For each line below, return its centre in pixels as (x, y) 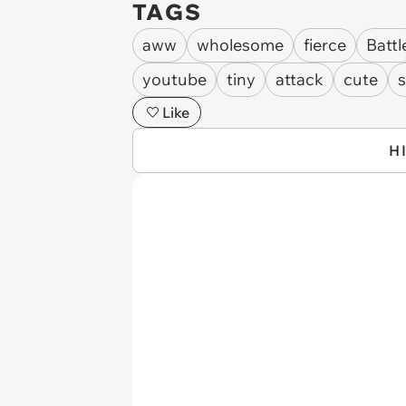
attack (300, 79)
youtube (174, 79)
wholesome (240, 45)
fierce (325, 45)
